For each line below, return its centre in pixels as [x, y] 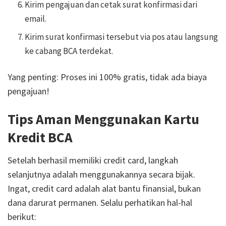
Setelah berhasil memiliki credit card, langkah [93, 160]
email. [36, 18]
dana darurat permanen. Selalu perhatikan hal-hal [100, 202]
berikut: [22, 216]
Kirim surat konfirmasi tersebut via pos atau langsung [122, 37]
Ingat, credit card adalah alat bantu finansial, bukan [104, 188]
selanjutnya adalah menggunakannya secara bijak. [101, 174]
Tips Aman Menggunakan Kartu [103, 119]
